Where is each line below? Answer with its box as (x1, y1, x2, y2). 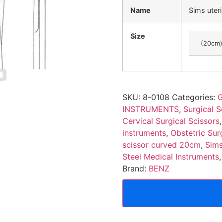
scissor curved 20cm (122, 139, 201, 150)
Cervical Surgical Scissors (122, 115, 220, 126)
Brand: (122, 163, 149, 173)
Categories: (171, 92, 218, 102)
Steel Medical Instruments (122, 151, 219, 162)
